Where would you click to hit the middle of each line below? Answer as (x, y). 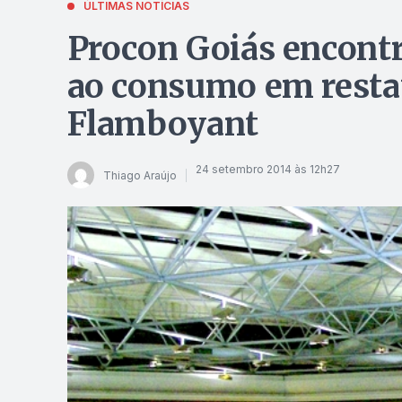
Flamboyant (162, 124)
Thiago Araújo (140, 175)
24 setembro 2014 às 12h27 (267, 169)
